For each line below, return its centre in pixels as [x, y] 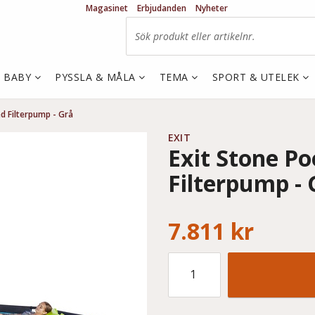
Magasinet [107, 8]
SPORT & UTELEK [257, 77]
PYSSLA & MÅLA [97, 77]
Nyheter [212, 8]
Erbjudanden [162, 8]
